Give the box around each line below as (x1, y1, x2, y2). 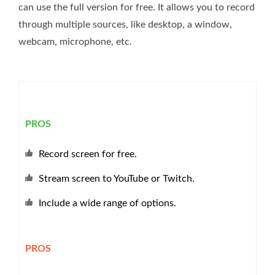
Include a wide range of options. (39, 198, 176, 208)
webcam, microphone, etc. (18, 36, 132, 47)
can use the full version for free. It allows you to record (18, 2, 255, 12)
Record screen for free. (39, 149, 137, 159)
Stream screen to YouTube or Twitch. (39, 173, 195, 184)
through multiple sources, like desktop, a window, (18, 19, 232, 29)
